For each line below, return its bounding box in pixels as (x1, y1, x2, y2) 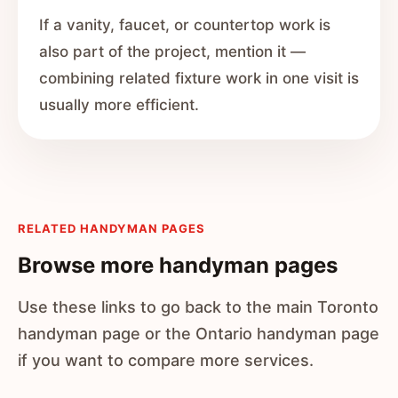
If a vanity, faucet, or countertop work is (39, 16, 330, 34)
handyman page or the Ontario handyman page (18, 324, 379, 343)
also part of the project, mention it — (39, 43, 306, 60)
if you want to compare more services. (18, 351, 314, 370)
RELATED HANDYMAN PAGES (18, 221, 205, 235)
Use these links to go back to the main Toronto (18, 298, 378, 316)
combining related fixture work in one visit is (39, 69, 359, 87)
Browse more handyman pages (18, 252, 338, 278)
